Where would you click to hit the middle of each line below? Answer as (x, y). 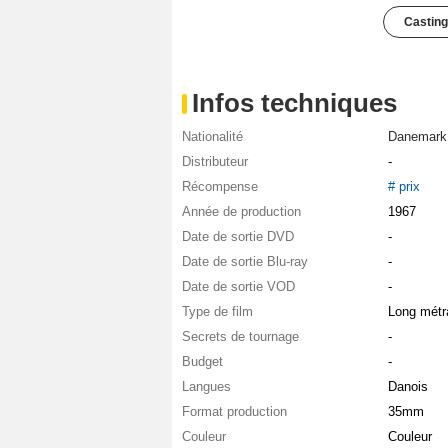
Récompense (220, 187)
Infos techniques (294, 103)
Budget (202, 362)
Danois (407, 387)
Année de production (241, 212)
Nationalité (212, 137)
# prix (403, 187)
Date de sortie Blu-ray (245, 262)
